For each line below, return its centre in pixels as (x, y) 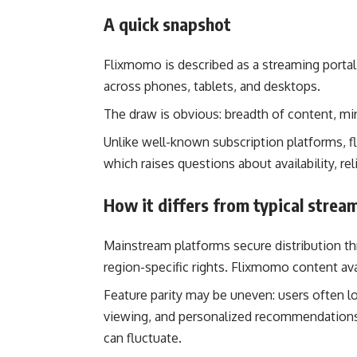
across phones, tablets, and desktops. (212, 86)
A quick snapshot (167, 24)
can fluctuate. (143, 337)
